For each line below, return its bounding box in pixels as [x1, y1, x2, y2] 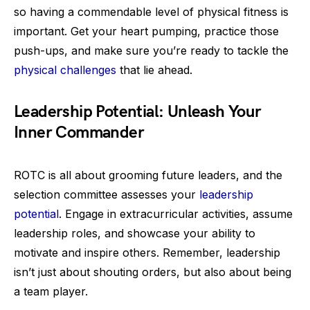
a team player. [14, 284, 88, 298]
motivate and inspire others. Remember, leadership [14, 246, 280, 259]
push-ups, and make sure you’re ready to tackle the [14, 44, 289, 57]
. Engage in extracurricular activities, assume [59, 207, 293, 221]
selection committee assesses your [14, 188, 199, 201]
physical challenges [14, 63, 116, 77]
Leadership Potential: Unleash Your [14, 102, 262, 122]
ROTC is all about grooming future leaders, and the [14, 168, 282, 182]
